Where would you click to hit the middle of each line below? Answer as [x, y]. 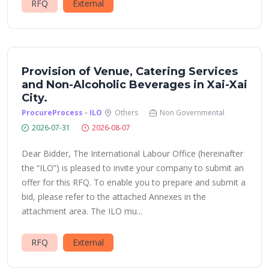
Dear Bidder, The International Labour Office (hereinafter [132, 153]
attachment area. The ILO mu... [82, 211]
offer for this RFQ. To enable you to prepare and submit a [134, 182]
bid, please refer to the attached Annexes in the [114, 197]
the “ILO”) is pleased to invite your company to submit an [133, 168]
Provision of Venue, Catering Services [130, 71]
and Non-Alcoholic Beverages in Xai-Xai [134, 85]
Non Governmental [192, 113]
